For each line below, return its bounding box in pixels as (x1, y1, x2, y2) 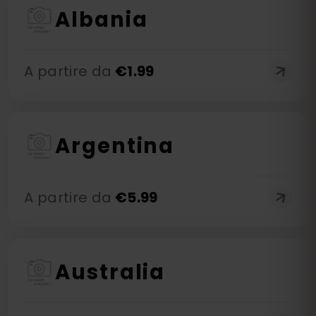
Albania (55, 6, 148, 34)
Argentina (55, 132, 175, 160)
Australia (55, 258, 166, 286)
